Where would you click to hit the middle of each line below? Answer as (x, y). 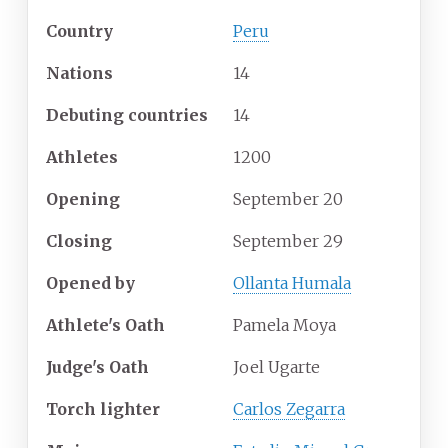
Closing (79, 241)
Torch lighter (103, 409)
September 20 (288, 199)
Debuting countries (127, 115)
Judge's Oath (97, 367)
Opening (83, 199)
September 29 (288, 241)
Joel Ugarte (276, 367)
